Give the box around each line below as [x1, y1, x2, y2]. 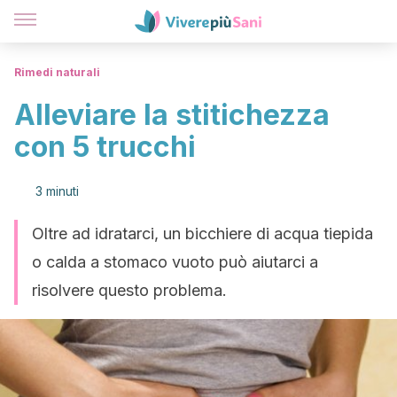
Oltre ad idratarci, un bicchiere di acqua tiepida [32, 224, 373, 243]
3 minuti [35, 183, 79, 198]
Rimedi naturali [14, 66, 100, 79]
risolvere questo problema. [32, 281, 227, 300]
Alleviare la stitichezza [14, 97, 330, 132]
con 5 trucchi [14, 129, 196, 164]
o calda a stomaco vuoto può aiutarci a [32, 253, 318, 271]
